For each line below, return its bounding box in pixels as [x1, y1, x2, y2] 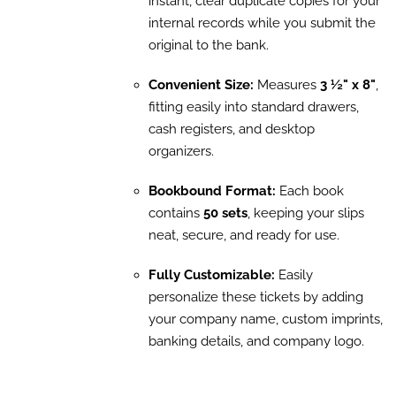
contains [148, 205, 203, 222]
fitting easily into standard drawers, [148, 99, 359, 116]
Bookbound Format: [148, 183, 276, 200]
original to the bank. [148, 37, 269, 54]
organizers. [148, 143, 214, 160]
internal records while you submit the [148, 15, 376, 32]
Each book [275, 183, 344, 200]
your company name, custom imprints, [148, 311, 383, 328]
